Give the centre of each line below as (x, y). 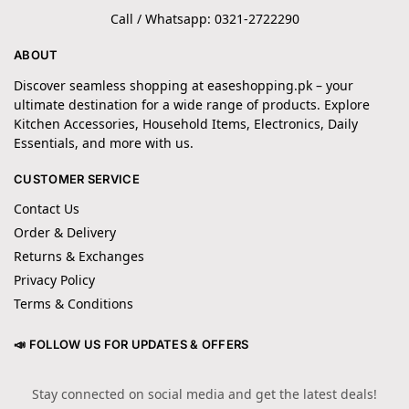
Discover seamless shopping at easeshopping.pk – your (184, 85)
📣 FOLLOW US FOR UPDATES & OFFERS (131, 345)
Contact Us (47, 209)
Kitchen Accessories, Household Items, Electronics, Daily (186, 123)
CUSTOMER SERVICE (77, 178)
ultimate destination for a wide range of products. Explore (192, 104)
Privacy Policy (54, 280)
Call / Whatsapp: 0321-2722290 (204, 19)
